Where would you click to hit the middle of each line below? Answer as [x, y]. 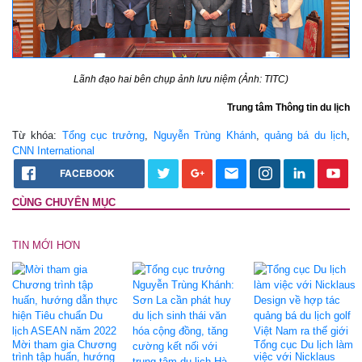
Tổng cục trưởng [103, 135]
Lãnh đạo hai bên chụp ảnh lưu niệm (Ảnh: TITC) [181, 79]
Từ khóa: [37, 135]
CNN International [53, 150]
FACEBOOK [87, 173]
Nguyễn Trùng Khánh [204, 135]
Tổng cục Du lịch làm [303, 344]
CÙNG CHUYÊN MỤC [64, 202]
